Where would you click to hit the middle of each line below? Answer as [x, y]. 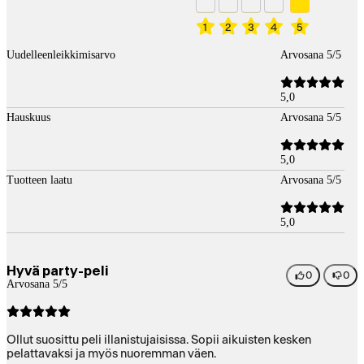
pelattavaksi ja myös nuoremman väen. [111, 353]
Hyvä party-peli [58, 271]
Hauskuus [28, 117]
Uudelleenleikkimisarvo [61, 54]
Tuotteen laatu [39, 180]
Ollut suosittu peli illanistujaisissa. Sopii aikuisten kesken [159, 340]
